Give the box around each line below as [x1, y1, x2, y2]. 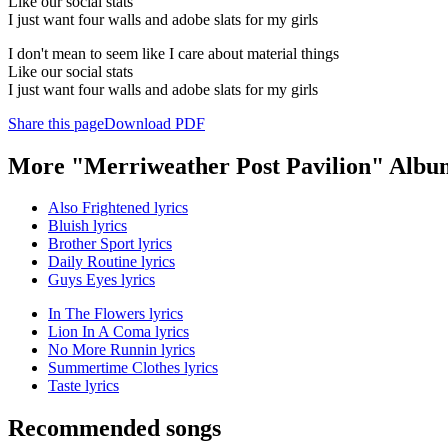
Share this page [8, 114, 104, 132]
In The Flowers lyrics [48, 305, 183, 323]
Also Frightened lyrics [48, 199, 188, 217]
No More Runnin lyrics [48, 341, 195, 359]
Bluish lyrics [48, 217, 127, 235]
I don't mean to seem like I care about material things [8, 44, 339, 62]
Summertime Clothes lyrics [48, 359, 218, 377]
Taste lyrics [48, 377, 119, 395]
